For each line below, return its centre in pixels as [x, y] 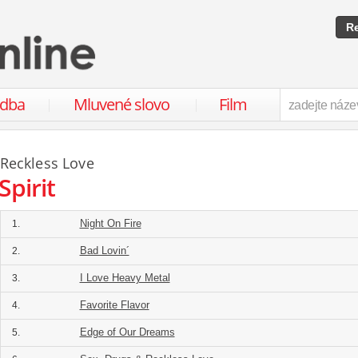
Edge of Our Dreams [127, 332]
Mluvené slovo [121, 104]
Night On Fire [110, 223]
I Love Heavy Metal [125, 278]
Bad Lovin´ [104, 251]
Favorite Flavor [114, 305]
